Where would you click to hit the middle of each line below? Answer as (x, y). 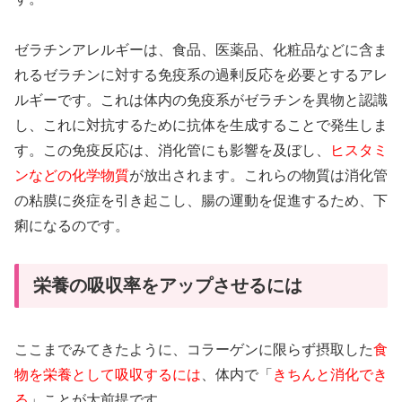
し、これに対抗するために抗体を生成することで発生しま (201, 125)
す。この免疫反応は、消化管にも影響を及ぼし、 (172, 150)
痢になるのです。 (72, 225)
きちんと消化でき (330, 374)
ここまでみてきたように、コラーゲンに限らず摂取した (194, 349)
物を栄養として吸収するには (108, 374)
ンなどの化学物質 (72, 175)
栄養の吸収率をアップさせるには (168, 286)
